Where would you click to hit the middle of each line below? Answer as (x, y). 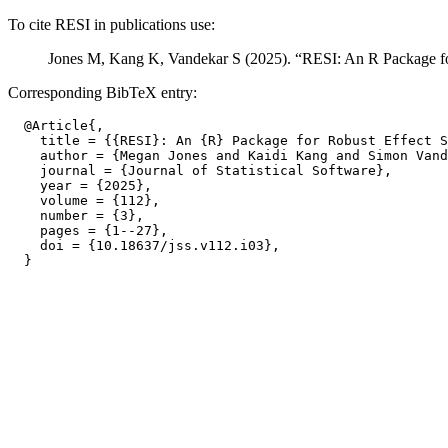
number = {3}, (76, 215)
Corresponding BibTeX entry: (102, 92)
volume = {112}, (84, 200)
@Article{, (56, 125)
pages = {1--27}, (88, 230)
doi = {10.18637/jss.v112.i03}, (144, 245)
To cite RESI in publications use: (111, 24)
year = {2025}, (80, 185)
